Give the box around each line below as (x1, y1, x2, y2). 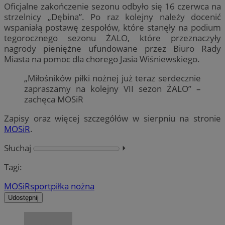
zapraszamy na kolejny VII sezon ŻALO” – (24, 82, 201, 94)
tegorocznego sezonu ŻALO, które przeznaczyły (4, 32, 221, 44)
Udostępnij (8, 194, 39, 202)
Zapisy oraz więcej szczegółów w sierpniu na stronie (4, 112, 221, 124)
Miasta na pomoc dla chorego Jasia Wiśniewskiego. (4, 53, 200, 65)
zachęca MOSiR (24, 93, 83, 105)
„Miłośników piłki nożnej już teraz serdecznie (24, 72, 201, 84)
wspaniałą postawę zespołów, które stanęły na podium (4, 21, 221, 33)
